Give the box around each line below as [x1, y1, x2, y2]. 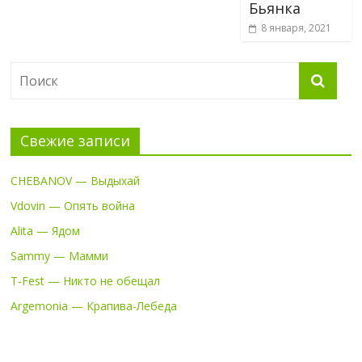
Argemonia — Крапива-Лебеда [11, 297, 178, 314]
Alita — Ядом [11, 222, 81, 238]
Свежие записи [20, 130, 131, 150]
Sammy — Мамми [11, 247, 109, 263]
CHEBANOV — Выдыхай [11, 172, 141, 188]
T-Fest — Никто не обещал [11, 272, 161, 288]
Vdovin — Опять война [11, 197, 136, 213]
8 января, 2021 [260, 20, 331, 35]
